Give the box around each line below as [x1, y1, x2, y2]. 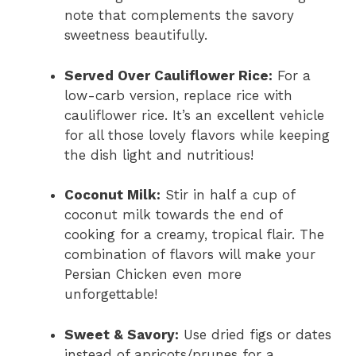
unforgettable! [64, 286, 157, 302]
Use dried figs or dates [179, 326, 331, 342]
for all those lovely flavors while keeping [64, 126, 330, 143]
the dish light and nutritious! [64, 146, 253, 163]
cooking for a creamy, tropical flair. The [64, 226, 324, 242]
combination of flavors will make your [64, 246, 315, 262]
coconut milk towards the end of [64, 207, 282, 222]
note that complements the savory [64, 7, 294, 23]
